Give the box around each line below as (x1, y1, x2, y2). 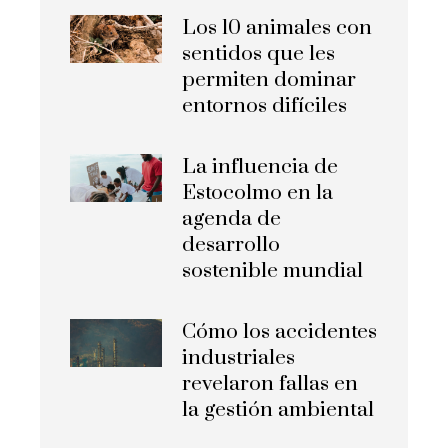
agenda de (182, 205, 282, 232)
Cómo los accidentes (182, 318, 378, 345)
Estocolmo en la (182, 179, 334, 206)
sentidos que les (182, 40, 336, 67)
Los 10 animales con (182, 14, 373, 41)
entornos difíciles (182, 92, 348, 119)
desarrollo (182, 231, 281, 258)
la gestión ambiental (182, 396, 375, 423)
